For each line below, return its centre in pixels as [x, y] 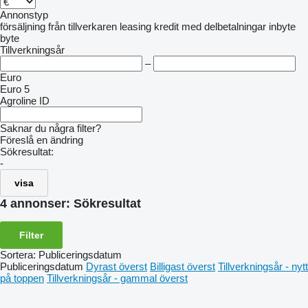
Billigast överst [183, 266]
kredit [166, 26]
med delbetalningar [224, 26]
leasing [135, 26]
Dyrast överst [117, 266]
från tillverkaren [82, 26]
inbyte [282, 26]
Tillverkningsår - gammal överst [117, 278]
